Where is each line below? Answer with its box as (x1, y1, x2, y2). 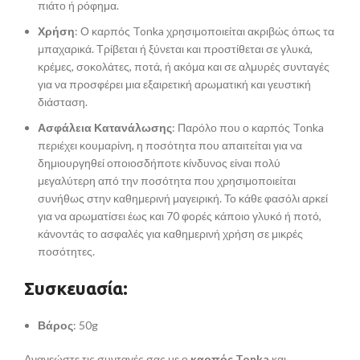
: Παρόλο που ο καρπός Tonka (172, 121, 324, 135)
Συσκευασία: (24, 278, 128, 299)
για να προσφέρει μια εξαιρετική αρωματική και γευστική (38, 77, 311, 92)
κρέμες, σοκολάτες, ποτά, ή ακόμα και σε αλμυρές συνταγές (38, 59, 329, 74)
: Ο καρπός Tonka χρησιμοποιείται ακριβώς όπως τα (75, 24, 334, 39)
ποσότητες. (38, 244, 95, 259)
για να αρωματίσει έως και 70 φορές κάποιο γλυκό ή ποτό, (38, 209, 321, 223)
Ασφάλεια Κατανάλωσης (38, 121, 172, 135)
